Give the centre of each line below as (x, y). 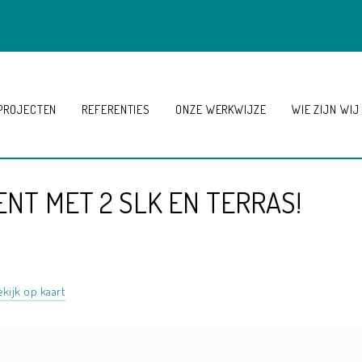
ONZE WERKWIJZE (221, 109)
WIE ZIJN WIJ (326, 109)
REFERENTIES (116, 109)
